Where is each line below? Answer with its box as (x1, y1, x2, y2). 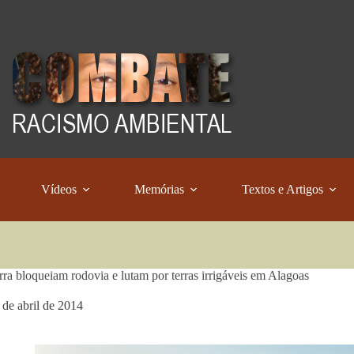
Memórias (134, 183, 185, 196)
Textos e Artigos (242, 183, 324, 196)
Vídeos (41, 183, 77, 196)
